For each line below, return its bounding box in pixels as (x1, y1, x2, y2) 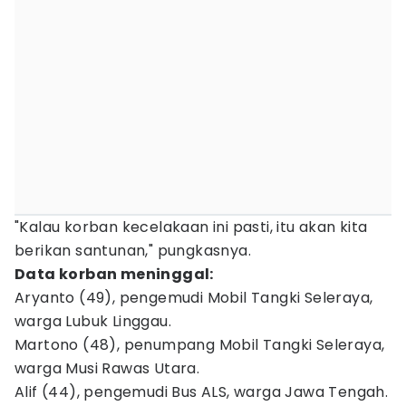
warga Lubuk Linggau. (14, 311, 171, 332)
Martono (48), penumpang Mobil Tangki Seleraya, (14, 334, 385, 355)
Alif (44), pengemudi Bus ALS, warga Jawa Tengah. (14, 382, 389, 402)
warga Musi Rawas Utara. (14, 358, 200, 379)
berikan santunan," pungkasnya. (14, 240, 251, 261)
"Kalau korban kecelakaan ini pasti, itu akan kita (14, 217, 368, 237)
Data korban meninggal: (14, 264, 214, 285)
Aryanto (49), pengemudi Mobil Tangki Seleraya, (14, 287, 373, 308)
